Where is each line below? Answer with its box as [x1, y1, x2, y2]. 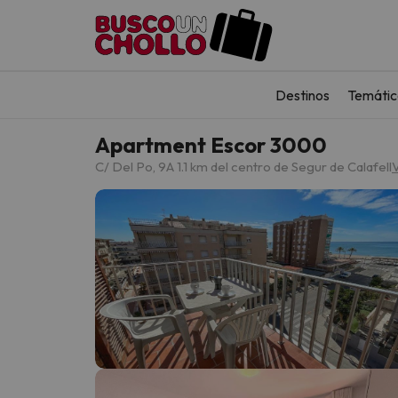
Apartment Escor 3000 [95, 131, 327, 158]
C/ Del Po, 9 [95, 157, 166, 175]
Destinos [275, 85, 330, 104]
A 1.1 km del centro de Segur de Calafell [166, 157, 392, 175]
